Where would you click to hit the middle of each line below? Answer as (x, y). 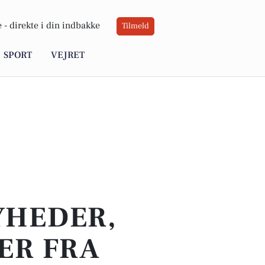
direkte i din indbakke (55, 26)
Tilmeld (135, 26)
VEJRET (68, 55)
